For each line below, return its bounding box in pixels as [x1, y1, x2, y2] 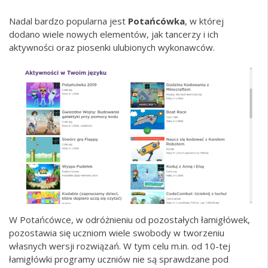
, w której [185, 14, 224, 27]
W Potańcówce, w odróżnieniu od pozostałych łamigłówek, [9, 214, 250, 226]
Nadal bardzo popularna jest [9, 14, 128, 27]
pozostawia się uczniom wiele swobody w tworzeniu [9, 227, 224, 239]
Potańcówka [128, 14, 185, 27]
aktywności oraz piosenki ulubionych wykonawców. [9, 41, 215, 53]
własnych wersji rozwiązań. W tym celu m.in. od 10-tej [9, 240, 230, 252]
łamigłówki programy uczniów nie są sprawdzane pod [9, 253, 229, 266]
